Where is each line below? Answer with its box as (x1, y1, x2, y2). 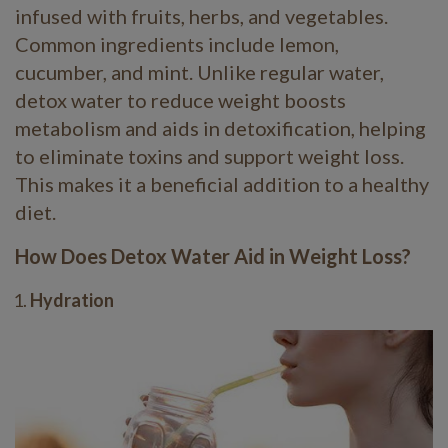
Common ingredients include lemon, (15, 32, 339, 57)
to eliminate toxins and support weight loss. (15, 144, 404, 169)
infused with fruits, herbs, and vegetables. (15, 4, 388, 29)
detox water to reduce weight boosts (15, 88, 346, 113)
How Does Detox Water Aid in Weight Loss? (15, 244, 411, 269)
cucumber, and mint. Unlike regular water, (15, 60, 384, 85)
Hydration (30, 289, 114, 312)
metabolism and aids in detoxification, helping (15, 116, 426, 141)
